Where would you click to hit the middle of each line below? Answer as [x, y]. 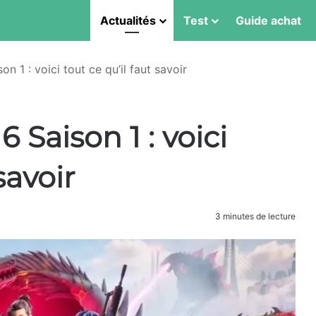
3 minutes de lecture [254, 216]
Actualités [128, 20]
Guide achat [268, 20]
